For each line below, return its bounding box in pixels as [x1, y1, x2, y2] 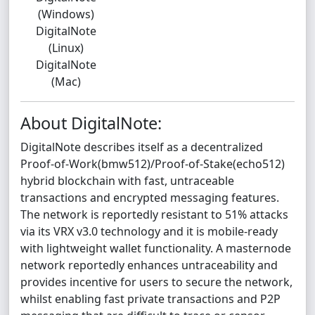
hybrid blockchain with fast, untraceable [20, 173, 234, 188]
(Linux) [49, 40, 84, 56]
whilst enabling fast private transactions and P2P [20, 291, 281, 307]
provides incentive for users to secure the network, [20, 274, 292, 290]
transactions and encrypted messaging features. [20, 190, 279, 205]
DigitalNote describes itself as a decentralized [20, 139, 263, 155]
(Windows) [38, 6, 94, 22]
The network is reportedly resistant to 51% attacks [20, 207, 288, 222]
